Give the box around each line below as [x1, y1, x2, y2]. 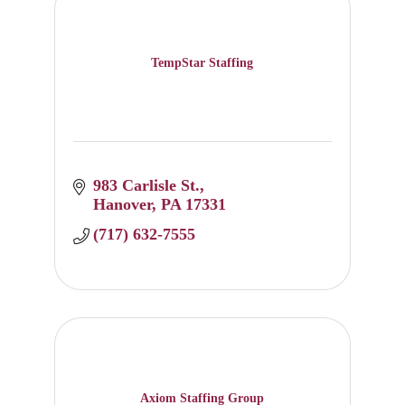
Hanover [93, 194, 153, 213]
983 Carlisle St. [93, 175, 201, 194]
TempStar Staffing [151, 56, 254, 71]
